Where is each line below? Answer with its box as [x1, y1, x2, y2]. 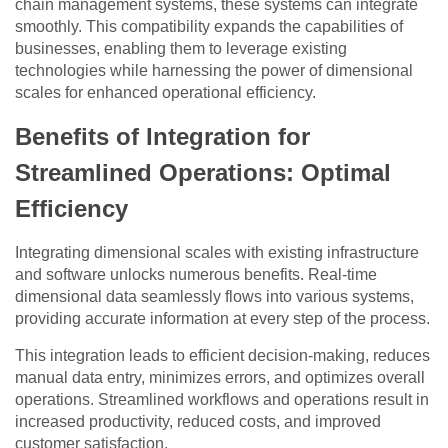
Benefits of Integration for [15, 123, 310, 151]
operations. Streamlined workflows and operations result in [15, 391, 429, 409]
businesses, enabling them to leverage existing [15, 40, 347, 58]
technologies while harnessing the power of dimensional [15, 62, 413, 80]
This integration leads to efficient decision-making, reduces [15, 347, 430, 365]
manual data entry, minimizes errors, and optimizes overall [15, 369, 425, 387]
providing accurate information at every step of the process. [15, 310, 430, 328]
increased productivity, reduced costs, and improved [15, 413, 381, 431]
